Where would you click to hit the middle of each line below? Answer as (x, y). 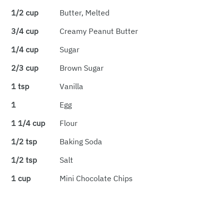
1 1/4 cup (28, 123)
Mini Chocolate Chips (96, 178)
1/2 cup (24, 13)
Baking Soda (81, 142)
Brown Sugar (81, 68)
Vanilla (71, 86)
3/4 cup (24, 31)
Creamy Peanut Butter (99, 31)
